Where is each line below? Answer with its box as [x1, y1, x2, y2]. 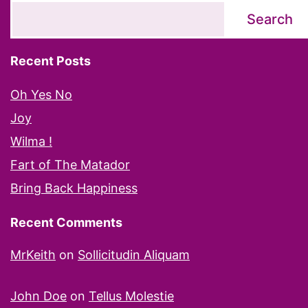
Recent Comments [10, 214, 122, 230]
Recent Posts [10, 53, 91, 68]
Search [247, 10, 293, 27]
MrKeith [10, 247, 56, 262]
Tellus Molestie [89, 288, 174, 303]
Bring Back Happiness [10, 180, 137, 195]
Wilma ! [10, 133, 52, 148]
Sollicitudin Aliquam [78, 247, 190, 262]
